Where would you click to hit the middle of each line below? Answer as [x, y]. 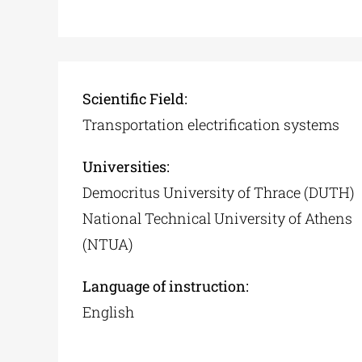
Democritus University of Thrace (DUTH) [218, 193]
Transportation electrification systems [210, 125]
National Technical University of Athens [217, 219]
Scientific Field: [135, 99]
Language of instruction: [165, 286]
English [108, 312]
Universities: [126, 167]
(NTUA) [107, 244]
